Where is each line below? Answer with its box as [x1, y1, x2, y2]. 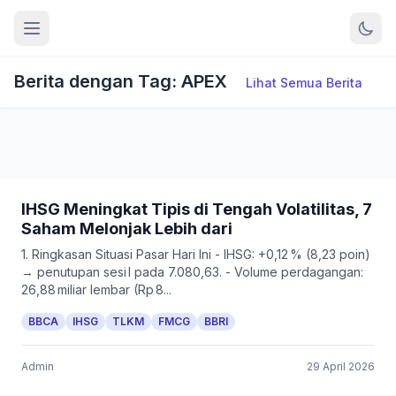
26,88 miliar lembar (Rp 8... [21, 282, 171, 297]
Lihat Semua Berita [246, 75, 362, 90]
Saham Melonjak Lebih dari [21, 219, 232, 238]
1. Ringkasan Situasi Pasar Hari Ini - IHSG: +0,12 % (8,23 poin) [21, 247, 370, 262]
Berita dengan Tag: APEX [14, 71, 232, 92]
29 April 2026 [307, 360, 375, 373]
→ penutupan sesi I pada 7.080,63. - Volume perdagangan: [21, 264, 363, 279]
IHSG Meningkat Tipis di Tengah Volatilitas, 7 [21, 200, 372, 218]
